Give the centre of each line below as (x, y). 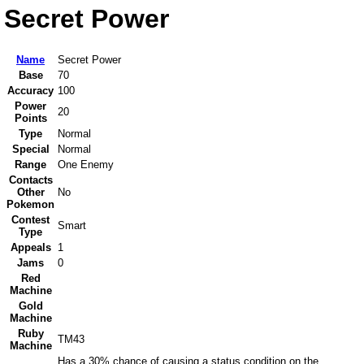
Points (30, 119)
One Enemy (86, 165)
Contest (30, 220)
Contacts (30, 180)
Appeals (30, 248)
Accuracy (30, 91)
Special (30, 149)
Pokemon (30, 205)
